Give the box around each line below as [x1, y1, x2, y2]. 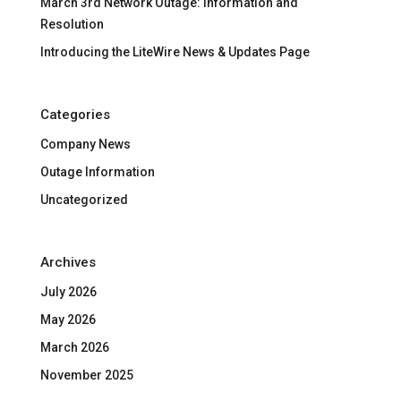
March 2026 [39, 339, 109, 354]
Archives [39, 253, 96, 270]
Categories [39, 106, 110, 123]
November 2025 [39, 367, 133, 382]
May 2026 [39, 311, 96, 327]
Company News [39, 136, 131, 151]
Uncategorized [39, 192, 128, 207]
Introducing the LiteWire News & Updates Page [39, 44, 310, 59]
